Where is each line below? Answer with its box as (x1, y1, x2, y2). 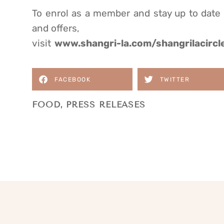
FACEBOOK (54, 75, 90, 83)
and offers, (32, 22, 79, 34)
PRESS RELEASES (66, 99, 146, 110)
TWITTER (159, 75, 189, 83)
